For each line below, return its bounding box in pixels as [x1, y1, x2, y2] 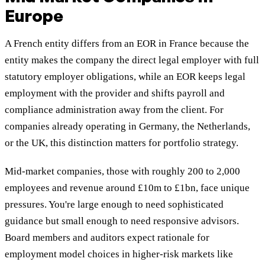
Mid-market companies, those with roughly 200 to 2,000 [5, 166, 240, 177]
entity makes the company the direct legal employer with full [5, 54, 259, 66]
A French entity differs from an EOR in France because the [5, 38, 249, 50]
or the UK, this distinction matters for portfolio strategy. [5, 137, 238, 149]
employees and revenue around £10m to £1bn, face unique [5, 182, 250, 194]
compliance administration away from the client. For [5, 104, 224, 116]
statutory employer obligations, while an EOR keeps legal [5, 71, 245, 83]
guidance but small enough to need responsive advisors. [5, 215, 239, 227]
